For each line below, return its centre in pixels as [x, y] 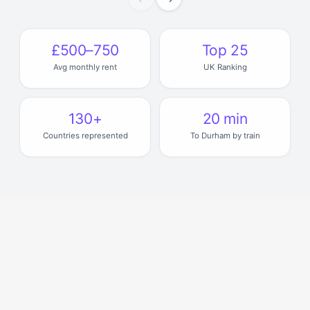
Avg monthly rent [85, 67]
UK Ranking [225, 67]
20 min [225, 118]
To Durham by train [225, 135]
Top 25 [225, 50]
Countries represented [85, 135]
